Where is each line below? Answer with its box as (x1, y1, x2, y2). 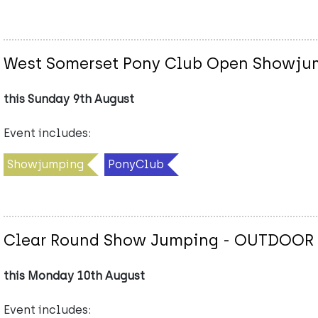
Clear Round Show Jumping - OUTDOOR (4, 230, 314, 250)
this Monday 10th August (4, 268, 145, 283)
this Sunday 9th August (4, 92, 134, 106)
